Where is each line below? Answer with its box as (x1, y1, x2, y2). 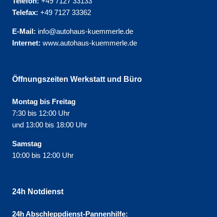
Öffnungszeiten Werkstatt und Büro (12, 75, 142, 83)
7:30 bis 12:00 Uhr (12, 109, 70, 117)
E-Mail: (12, 27, 36, 35)
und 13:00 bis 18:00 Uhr (12, 121, 87, 129)
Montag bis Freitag (12, 97, 76, 106)
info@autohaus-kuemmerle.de (36, 27, 133, 35)
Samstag (12, 139, 42, 148)
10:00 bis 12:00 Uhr (12, 151, 74, 159)
